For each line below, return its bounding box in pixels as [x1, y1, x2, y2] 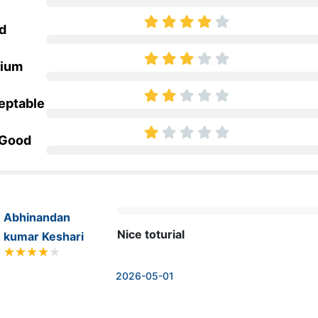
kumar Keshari [3, 229, 84, 244]
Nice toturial [116, 227, 185, 242]
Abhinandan [3, 210, 70, 225]
